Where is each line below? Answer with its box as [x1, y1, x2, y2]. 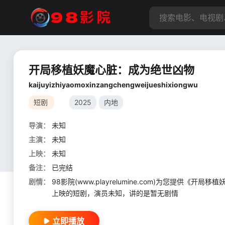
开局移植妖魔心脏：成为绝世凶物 [29, 63, 194, 76]
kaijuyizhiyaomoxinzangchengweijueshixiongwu [29, 80, 198, 89]
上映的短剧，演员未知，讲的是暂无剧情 [52, 189, 178, 197]
